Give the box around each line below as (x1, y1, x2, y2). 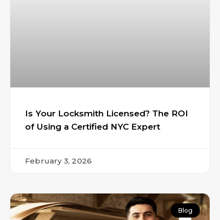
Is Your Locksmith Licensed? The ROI (25, 108, 188, 118)
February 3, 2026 (25, 156, 92, 165)
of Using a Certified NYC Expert (25, 121, 160, 132)
